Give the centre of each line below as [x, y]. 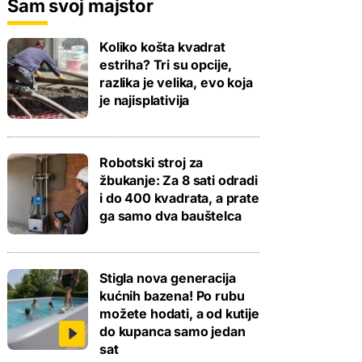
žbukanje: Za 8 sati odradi [179, 180]
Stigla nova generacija [168, 278]
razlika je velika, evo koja [176, 82]
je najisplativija [145, 100]
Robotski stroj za [152, 162]
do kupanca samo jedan [173, 331]
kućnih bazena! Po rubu [172, 295]
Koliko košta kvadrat [162, 46]
